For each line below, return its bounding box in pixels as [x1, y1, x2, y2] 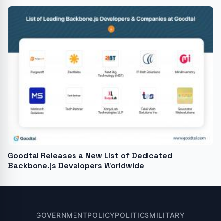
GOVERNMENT [36, 210, 88, 219]
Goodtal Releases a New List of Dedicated [8, 150, 172, 161]
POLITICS [115, 210, 150, 219]
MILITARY [149, 210, 185, 219]
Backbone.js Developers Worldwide [8, 160, 144, 171]
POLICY [87, 210, 115, 219]
